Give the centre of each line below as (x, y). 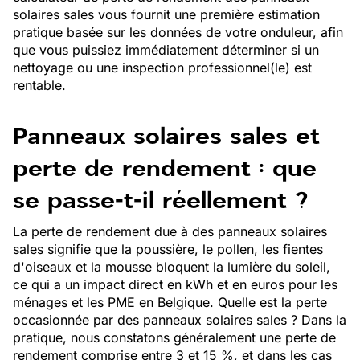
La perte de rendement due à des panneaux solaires (170, 231)
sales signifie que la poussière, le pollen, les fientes (168, 249)
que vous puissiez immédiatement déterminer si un (166, 50)
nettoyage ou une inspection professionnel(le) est (162, 67)
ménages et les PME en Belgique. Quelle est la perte (170, 302)
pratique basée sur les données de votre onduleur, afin (178, 32)
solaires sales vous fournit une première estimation (166, 14)
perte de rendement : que (165, 168)
